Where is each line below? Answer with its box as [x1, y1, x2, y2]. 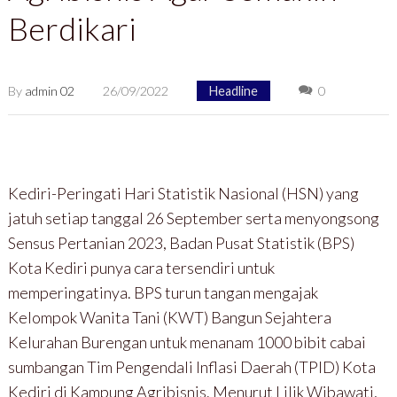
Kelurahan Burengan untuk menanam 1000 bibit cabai [7, 331, 366, 352]
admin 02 [24, 83, 74, 99]
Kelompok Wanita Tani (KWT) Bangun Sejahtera [7, 307, 331, 327]
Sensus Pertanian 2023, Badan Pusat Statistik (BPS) [7, 232, 354, 253]
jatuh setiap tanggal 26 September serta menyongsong [7, 207, 379, 228]
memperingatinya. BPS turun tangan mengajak [7, 282, 318, 302]
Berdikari [7, 9, 136, 49]
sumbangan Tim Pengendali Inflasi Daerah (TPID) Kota [7, 356, 376, 377]
